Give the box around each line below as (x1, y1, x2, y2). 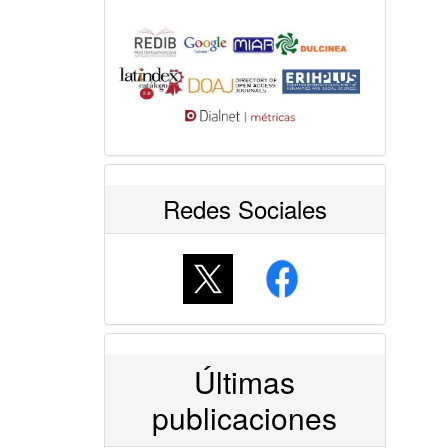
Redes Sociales (162, 191, 327, 226)
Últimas (194, 360, 296, 403)
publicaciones (152, 396, 338, 439)
